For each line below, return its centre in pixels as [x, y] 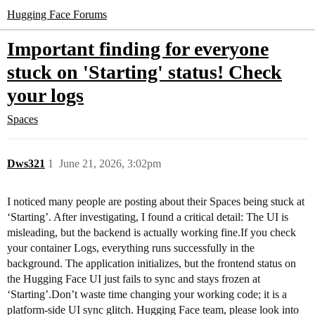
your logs [45, 95]
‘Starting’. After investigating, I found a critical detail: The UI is [148, 217]
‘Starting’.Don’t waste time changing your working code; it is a [147, 294]
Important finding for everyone [138, 49]
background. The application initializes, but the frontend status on [152, 263]
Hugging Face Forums [57, 14]
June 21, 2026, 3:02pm [110, 163]
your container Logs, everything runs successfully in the [131, 248]
